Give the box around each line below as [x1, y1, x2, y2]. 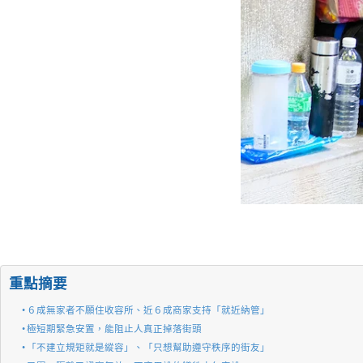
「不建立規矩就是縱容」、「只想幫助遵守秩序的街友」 [27, 343, 271, 353]
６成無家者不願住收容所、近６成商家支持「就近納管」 [27, 305, 271, 316]
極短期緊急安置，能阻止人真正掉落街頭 [27, 324, 203, 335]
